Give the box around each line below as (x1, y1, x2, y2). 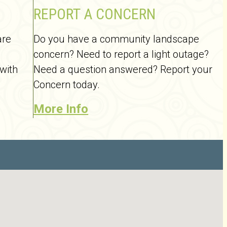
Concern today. (33, 79, 100, 91)
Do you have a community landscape (33, 33, 200, 45)
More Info (33, 102, 89, 116)
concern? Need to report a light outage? (33, 48, 209, 60)
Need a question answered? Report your (33, 63, 213, 75)
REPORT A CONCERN (33, 5, 156, 23)
